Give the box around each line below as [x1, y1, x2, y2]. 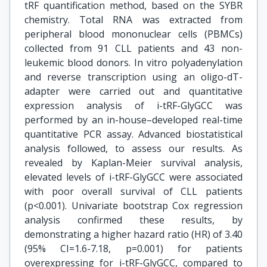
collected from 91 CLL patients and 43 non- [24, 42, 243, 55]
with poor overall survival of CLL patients [24, 185, 243, 198]
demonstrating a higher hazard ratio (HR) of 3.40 [24, 228, 243, 241]
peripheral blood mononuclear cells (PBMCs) [24, 27, 243, 41]
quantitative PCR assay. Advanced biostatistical [24, 128, 243, 141]
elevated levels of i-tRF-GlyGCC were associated [24, 170, 243, 184]
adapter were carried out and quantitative [24, 85, 243, 98]
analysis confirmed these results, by [24, 213, 243, 226]
